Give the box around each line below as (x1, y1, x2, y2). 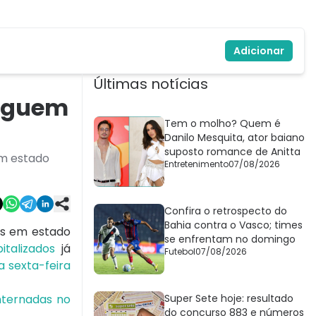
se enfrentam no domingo (164, 232, 296, 247)
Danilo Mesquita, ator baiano (164, 130, 305, 145)
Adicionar (233, 44, 284, 59)
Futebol (164, 245, 195, 258)
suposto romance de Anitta (164, 145, 300, 159)
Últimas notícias (94, 74, 208, 95)
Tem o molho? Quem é (164, 116, 281, 131)
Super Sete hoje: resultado (164, 291, 293, 306)
